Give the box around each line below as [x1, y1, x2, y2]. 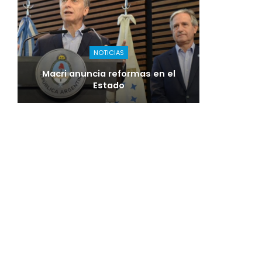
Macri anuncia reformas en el [42, 68, 175, 80]
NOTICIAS [93, 48, 124, 58]
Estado [92, 80, 125, 92]
